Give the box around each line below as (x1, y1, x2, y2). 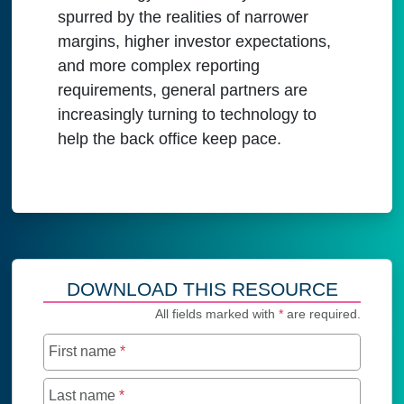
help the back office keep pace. (57, 129, 281, 148)
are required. (283, 308, 362, 322)
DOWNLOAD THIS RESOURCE (66, 278, 338, 300)
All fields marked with (155, 308, 280, 322)
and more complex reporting (57, 56, 260, 75)
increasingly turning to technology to (57, 105, 317, 124)
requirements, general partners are (57, 80, 308, 99)
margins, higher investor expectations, (57, 32, 331, 50)
